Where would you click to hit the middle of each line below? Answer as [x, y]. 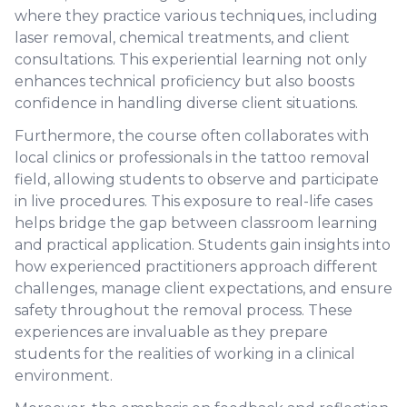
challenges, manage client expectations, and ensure [203, 288]
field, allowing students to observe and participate [197, 179]
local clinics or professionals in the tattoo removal [192, 158]
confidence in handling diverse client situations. [186, 103]
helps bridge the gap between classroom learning [196, 223]
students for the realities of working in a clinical [185, 354]
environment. [64, 376]
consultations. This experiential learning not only [191, 60]
